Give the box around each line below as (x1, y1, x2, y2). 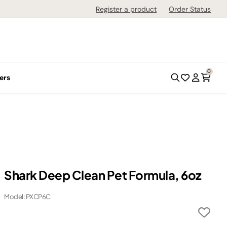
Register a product (96, 5, 157, 14)
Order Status (169, 5, 211, 14)
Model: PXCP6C (4, 193, 51, 201)
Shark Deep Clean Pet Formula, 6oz (4, 167, 202, 182)
